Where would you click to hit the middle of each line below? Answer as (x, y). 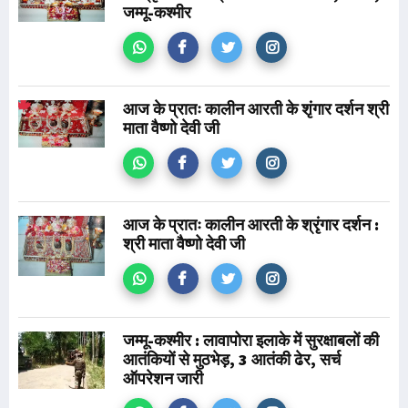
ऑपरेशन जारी (163, 378)
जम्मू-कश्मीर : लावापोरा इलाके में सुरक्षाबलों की (251, 340)
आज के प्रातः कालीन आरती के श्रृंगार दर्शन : (251, 224)
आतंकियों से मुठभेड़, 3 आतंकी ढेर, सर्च (232, 359)
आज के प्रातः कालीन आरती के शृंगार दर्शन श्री (256, 109)
